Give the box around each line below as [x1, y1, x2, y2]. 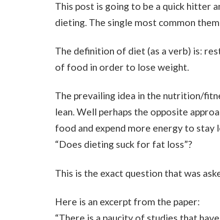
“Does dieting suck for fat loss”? [55, 138, 192, 150]
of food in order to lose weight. [55, 61, 189, 73]
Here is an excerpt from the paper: [55, 195, 200, 207]
